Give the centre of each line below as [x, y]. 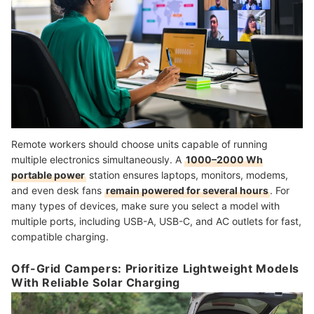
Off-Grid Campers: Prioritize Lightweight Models [156, 268]
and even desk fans [58, 190]
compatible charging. [60, 236]
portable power [48, 175]
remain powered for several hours [187, 190]
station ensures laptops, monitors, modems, [187, 175]
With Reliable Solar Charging [96, 283]
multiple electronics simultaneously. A [98, 159]
